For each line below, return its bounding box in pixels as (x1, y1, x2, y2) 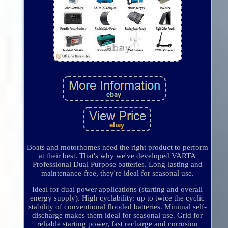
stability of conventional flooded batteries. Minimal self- (28, 203, 207, 211)
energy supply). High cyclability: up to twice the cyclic (30, 194, 205, 203)
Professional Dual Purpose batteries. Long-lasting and (32, 160, 203, 169)
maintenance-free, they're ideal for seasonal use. (41, 169, 194, 178)
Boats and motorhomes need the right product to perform (26, 143, 208, 152)
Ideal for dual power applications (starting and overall (32, 185, 203, 194)
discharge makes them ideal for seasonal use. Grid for (32, 211, 203, 220)
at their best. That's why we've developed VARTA (39, 152, 196, 160)
